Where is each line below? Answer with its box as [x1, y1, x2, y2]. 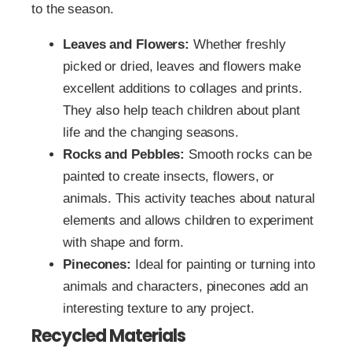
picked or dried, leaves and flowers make [63, 59, 301, 75]
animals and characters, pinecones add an [63, 279, 308, 295]
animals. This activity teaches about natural [63, 191, 315, 207]
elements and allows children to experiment [63, 213, 313, 229]
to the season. [31, 2, 114, 17]
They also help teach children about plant [63, 103, 300, 119]
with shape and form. [63, 235, 184, 251]
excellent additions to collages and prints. [63, 81, 302, 97]
